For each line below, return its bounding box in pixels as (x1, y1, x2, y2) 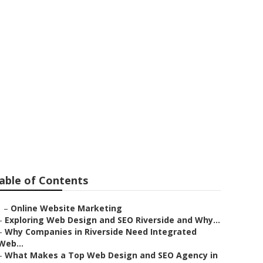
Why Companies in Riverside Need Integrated (5, 226, 197, 237)
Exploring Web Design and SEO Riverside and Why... (5, 214, 220, 225)
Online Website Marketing (11, 203, 122, 214)
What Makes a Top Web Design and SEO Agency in (5, 249, 218, 261)
